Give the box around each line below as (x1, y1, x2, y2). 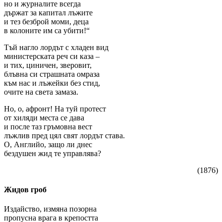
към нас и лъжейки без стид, (4, 78, 100, 87)
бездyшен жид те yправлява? (4, 149, 101, 158)
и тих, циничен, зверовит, (4, 60, 92, 69)
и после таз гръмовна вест (4, 122, 92, 131)
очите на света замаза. (4, 87, 78, 96)
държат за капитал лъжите (4, 8, 93, 17)
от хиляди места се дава (4, 113, 84, 122)
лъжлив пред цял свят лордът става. (4, 131, 125, 140)
